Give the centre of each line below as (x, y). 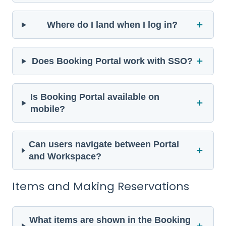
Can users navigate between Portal (104, 145)
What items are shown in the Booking (110, 220)
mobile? (47, 109)
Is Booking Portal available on (95, 97)
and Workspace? (65, 157)
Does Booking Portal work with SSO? (112, 61)
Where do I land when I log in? (112, 25)
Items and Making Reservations (101, 187)
